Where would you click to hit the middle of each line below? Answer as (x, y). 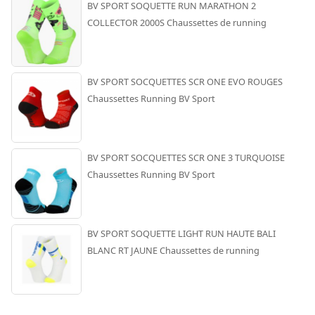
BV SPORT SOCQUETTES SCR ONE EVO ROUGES (185, 82)
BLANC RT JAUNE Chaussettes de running (173, 251)
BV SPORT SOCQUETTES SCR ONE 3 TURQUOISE (186, 158)
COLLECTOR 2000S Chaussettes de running (177, 23)
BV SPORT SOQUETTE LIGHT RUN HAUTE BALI (181, 234)
